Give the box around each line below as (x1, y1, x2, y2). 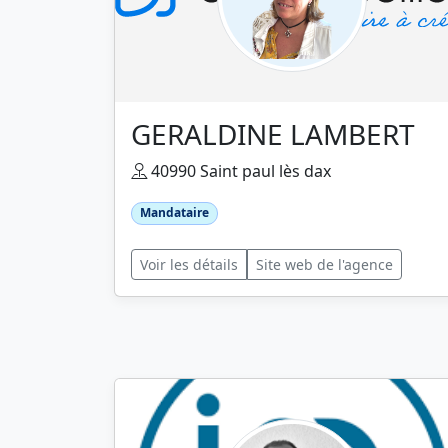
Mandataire (139, 204, 209, 222)
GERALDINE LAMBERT (131, 115, 415, 154)
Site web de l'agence (256, 254, 393, 274)
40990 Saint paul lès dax (147, 160, 331, 183)
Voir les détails (140, 254, 238, 274)
